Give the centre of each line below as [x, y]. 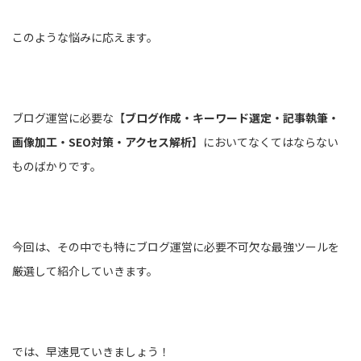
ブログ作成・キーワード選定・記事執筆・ [232, 118]
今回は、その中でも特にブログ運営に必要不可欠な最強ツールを [176, 247]
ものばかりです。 [57, 166]
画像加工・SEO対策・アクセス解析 [102, 142]
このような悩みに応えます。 [85, 37]
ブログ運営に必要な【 [68, 118]
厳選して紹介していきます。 [85, 271]
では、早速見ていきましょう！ [91, 351]
